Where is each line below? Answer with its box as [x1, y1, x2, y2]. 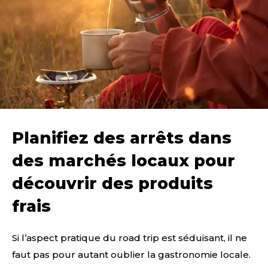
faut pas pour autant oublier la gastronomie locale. [12, 249, 251, 261]
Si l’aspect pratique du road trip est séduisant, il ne [12, 232, 247, 244]
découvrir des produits [12, 173, 213, 194]
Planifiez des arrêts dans [12, 128, 232, 148]
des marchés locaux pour [12, 151, 235, 171]
